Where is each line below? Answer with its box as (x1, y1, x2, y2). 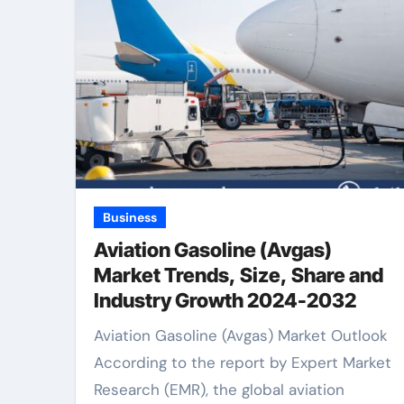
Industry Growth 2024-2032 (94, 289, 356, 312)
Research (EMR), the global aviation (94, 380, 344, 399)
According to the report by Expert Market (94, 353, 391, 372)
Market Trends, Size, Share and (94, 263, 383, 287)
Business (103, 209, 157, 225)
